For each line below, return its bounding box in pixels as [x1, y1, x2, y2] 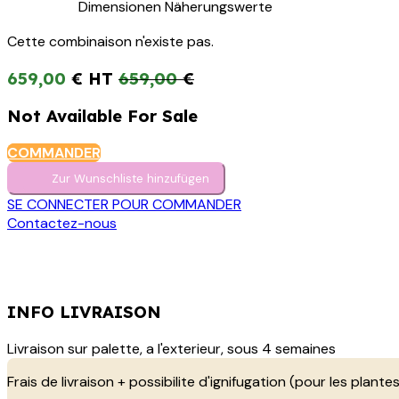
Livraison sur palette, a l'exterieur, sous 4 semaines [7, 338, 336, 358]
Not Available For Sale [7, 105, 198, 127]
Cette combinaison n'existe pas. [7, 32, 214, 52]
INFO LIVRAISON [7, 300, 161, 322]
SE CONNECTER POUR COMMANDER [7, 195, 241, 215]
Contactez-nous [7, 214, 117, 233]
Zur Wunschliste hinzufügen [52, 171, 209, 187]
